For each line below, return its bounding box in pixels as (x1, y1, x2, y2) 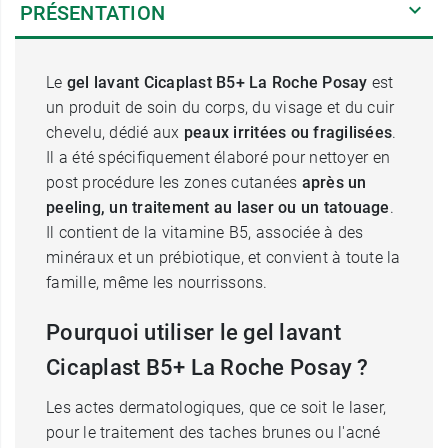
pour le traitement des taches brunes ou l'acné (46, 423, 381, 442)
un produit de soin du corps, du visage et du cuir (46, 98, 395, 117)
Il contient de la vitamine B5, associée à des (46, 223, 364, 242)
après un (301, 173, 367, 192)
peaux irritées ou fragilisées (183, 123, 392, 142)
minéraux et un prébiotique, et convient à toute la (46, 248, 401, 267)
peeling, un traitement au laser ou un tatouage (46, 198, 390, 217)
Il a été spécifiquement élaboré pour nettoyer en (46, 148, 390, 167)
